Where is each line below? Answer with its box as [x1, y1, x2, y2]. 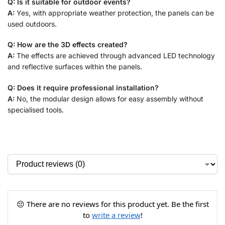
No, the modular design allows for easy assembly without [15, 94, 203, 103]
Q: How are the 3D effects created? [8, 40, 128, 49]
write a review [91, 210, 141, 220]
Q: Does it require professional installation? [8, 83, 159, 92]
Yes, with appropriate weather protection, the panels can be [15, 8, 214, 17]
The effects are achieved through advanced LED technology [15, 51, 215, 60]
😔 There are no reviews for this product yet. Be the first [16, 199, 209, 209]
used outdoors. [8, 19, 57, 28]
